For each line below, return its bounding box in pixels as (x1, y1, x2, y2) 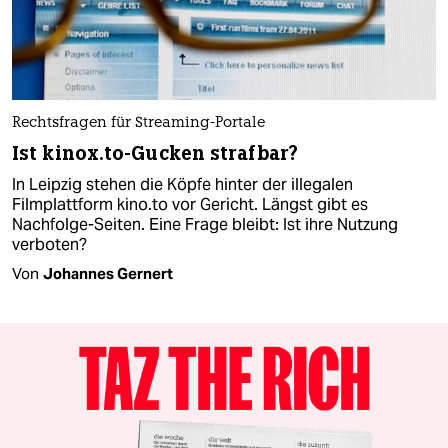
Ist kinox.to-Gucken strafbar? (12, 141, 298, 167)
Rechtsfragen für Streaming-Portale (12, 116, 265, 132)
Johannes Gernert (43, 264, 173, 284)
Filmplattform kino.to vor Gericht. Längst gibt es (12, 194, 368, 216)
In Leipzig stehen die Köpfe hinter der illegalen (12, 174, 353, 196)
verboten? (12, 234, 87, 256)
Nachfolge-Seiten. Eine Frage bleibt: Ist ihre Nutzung (12, 214, 398, 236)
